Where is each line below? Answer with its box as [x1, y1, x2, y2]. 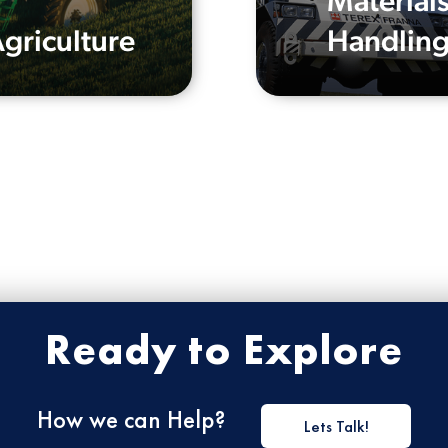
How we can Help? [37, 403, 231, 436]
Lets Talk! [303, 414, 369, 437]
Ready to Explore [45, 323, 403, 378]
